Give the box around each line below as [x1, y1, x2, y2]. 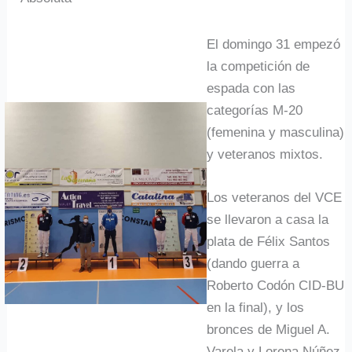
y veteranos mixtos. [207, 146, 324, 162]
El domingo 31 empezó [207, 36, 341, 52]
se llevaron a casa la [207, 212, 329, 227]
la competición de [207, 58, 310, 74]
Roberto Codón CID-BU [207, 278, 345, 293]
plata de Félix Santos [207, 234, 331, 249]
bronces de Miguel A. [207, 322, 331, 337]
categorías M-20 [207, 102, 303, 118]
